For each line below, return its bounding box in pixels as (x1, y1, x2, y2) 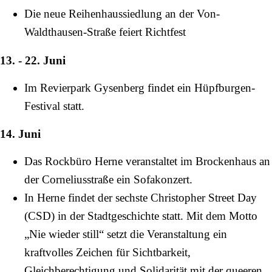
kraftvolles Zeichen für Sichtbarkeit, (24, 246, 191, 259)
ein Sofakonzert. (114, 173, 192, 186)
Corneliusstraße (42, 173, 114, 186)
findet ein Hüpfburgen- (144, 81, 255, 94)
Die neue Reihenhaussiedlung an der (24, 7, 197, 21)
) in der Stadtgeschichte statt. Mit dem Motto (51, 209, 257, 223)
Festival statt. (24, 99, 84, 112)
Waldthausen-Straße (24, 25, 116, 39)
